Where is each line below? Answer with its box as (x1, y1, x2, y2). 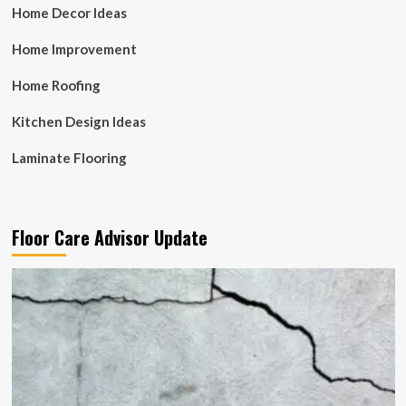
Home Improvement (11, 40, 137, 57)
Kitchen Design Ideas (11, 112, 146, 130)
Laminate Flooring (11, 149, 127, 166)
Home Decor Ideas (11, 4, 127, 21)
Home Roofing (11, 76, 101, 93)
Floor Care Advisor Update (11, 223, 208, 251)
